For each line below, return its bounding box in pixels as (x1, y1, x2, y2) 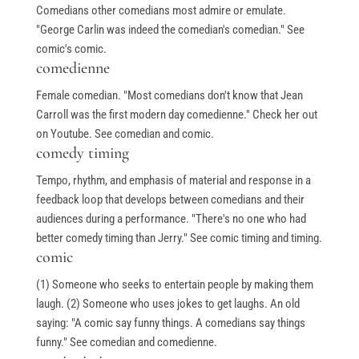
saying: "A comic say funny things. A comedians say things (35, 316, 305, 331)
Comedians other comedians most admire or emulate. (35, 3, 286, 18)
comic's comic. (35, 42, 107, 57)
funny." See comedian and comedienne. (35, 335, 217, 350)
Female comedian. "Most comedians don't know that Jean (35, 88, 303, 103)
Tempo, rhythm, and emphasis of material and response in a (35, 173, 311, 188)
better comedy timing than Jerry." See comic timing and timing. (35, 231, 322, 246)
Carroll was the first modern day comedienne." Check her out (35, 107, 317, 123)
